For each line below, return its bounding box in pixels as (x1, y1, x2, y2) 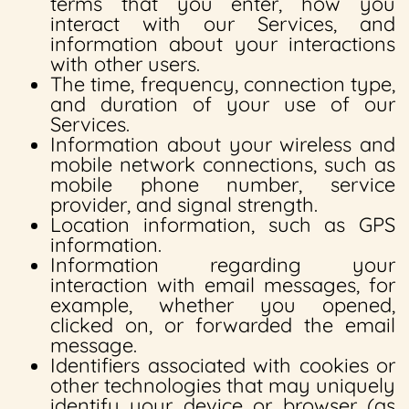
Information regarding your (50, 252, 395, 278)
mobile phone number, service (50, 172, 395, 197)
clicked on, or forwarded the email (50, 312, 395, 338)
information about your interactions (50, 31, 395, 57)
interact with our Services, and (50, 11, 395, 37)
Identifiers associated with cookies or (50, 352, 395, 378)
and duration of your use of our (50, 91, 395, 117)
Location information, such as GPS (50, 212, 395, 237)
